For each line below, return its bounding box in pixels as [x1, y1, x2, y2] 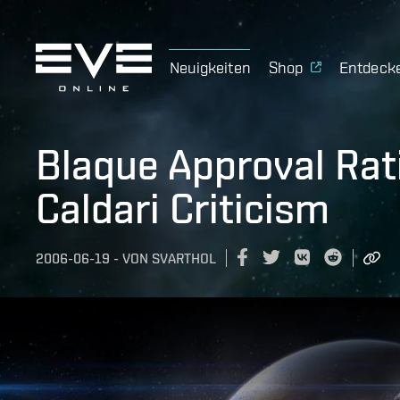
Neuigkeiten [170, 57, 251, 77]
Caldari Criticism [36, 184, 329, 232]
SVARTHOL [152, 250, 216, 268]
